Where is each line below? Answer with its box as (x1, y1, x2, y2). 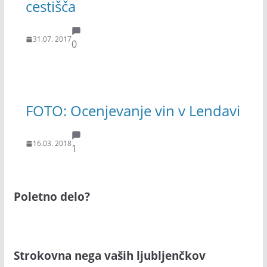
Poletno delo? (13, 189, 90, 204)
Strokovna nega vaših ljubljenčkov (13, 247, 206, 263)
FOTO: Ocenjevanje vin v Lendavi (25, 100, 240, 120)
